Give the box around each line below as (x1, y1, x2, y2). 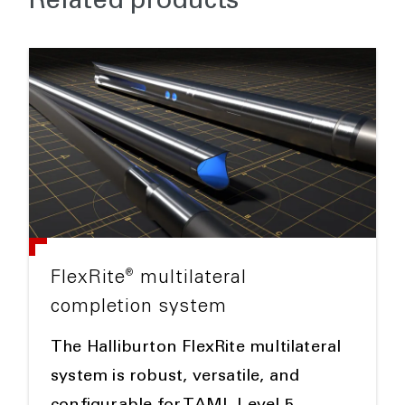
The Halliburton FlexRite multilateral (51, 340, 342, 356)
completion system (51, 298, 227, 317)
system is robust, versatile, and (51, 369, 300, 385)
